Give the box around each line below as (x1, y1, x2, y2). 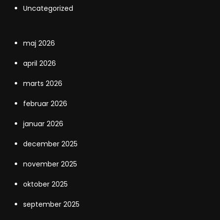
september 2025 (23, 199, 80, 209)
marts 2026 (23, 78, 63, 88)
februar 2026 (23, 98, 68, 109)
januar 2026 (23, 118, 64, 129)
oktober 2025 (23, 179, 68, 189)
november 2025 (23, 159, 78, 169)
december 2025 (23, 138, 78, 149)
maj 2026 (23, 38, 55, 48)
